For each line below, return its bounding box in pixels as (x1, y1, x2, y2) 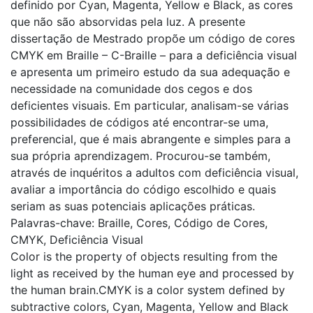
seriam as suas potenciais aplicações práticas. (10, 198, 255, 213)
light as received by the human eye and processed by (10, 265, 294, 280)
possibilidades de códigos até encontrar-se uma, (10, 115, 268, 129)
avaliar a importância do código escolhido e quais (10, 182, 276, 196)
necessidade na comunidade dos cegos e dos (10, 81, 252, 96)
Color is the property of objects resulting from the (10, 249, 277, 263)
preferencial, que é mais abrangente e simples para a (10, 131, 291, 146)
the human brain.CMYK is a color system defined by (10, 282, 285, 297)
